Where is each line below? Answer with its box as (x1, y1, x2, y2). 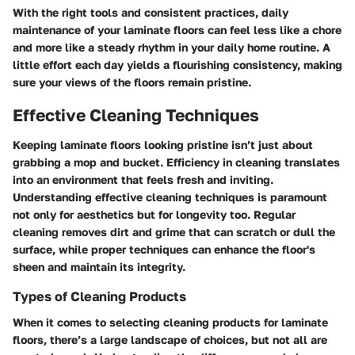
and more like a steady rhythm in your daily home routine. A (13, 40, 330, 54)
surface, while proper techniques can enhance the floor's (13, 242, 315, 257)
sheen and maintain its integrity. (13, 260, 185, 274)
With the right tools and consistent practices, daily (13, 5, 288, 19)
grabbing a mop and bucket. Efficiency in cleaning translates (13, 155, 340, 170)
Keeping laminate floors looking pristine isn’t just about (13, 138, 313, 152)
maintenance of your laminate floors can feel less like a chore (13, 22, 342, 36)
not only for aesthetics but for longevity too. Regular (13, 208, 296, 222)
